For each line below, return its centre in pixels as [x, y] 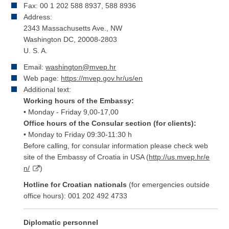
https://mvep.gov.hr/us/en [102, 78]
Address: [38, 17]
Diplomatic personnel [61, 223]
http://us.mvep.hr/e [179, 157]
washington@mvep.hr [81, 67]
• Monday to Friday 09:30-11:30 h [78, 135]
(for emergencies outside [168, 185]
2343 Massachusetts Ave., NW [73, 28]
